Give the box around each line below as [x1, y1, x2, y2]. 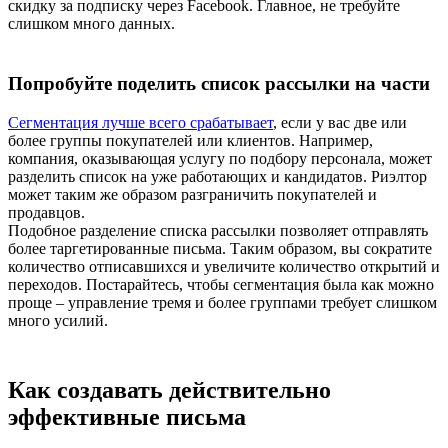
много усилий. [8, 312, 108, 330]
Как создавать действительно [8, 376, 331, 403]
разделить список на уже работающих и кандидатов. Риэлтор [8, 168, 427, 186]
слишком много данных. [8, 14, 175, 32]
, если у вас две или [273, 114, 407, 132]
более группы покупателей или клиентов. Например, [8, 132, 373, 150]
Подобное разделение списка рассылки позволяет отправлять [8, 222, 428, 240]
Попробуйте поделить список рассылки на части [8, 73, 430, 95]
